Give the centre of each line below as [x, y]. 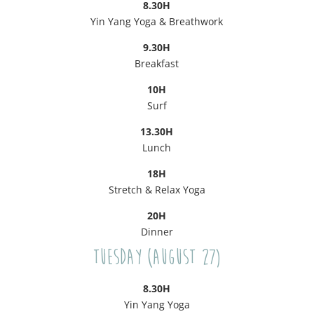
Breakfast [157, 64]
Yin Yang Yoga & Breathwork [157, 22]
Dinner [157, 232]
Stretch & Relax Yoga [157, 190]
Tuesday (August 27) [157, 258]
